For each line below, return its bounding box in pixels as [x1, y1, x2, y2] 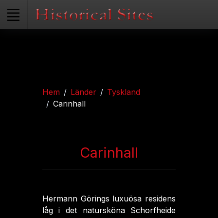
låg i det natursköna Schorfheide [42, 205, 176, 215]
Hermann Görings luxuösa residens [42, 194, 176, 203]
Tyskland [107, 87, 140, 97]
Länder [70, 87, 96, 97]
